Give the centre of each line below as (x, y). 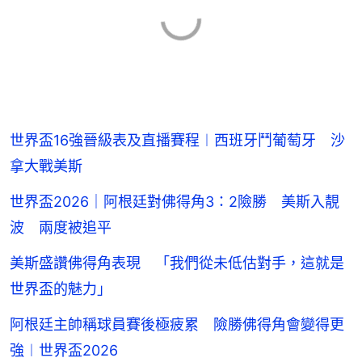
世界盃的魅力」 (61, 288)
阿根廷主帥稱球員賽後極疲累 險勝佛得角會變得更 (177, 324)
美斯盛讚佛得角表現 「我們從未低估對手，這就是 (177, 263)
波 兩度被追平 (61, 227)
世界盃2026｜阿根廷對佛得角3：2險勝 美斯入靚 (175, 201)
